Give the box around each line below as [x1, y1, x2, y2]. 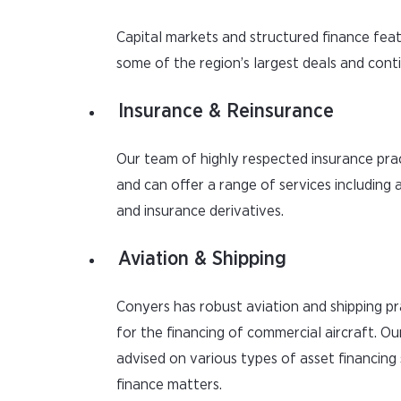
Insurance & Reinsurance [118, 101, 334, 121]
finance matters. [116, 377, 222, 392]
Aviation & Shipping [118, 249, 286, 269]
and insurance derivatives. [116, 203, 284, 218]
